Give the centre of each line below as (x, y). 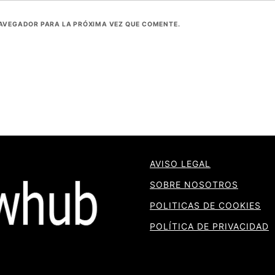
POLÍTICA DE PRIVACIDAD (209, 226)
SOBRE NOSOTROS (194, 184)
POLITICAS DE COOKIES (205, 205)
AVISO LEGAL (180, 163)
